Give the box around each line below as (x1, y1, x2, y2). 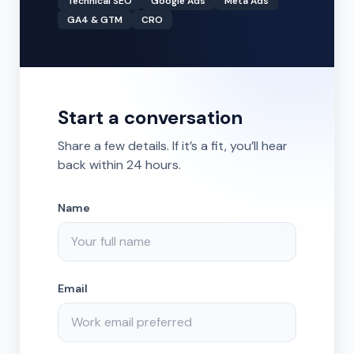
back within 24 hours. (58, 156, 181, 173)
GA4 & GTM (67, 13, 122, 26)
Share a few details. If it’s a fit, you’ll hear (58, 137, 288, 154)
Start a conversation (58, 105, 243, 130)
